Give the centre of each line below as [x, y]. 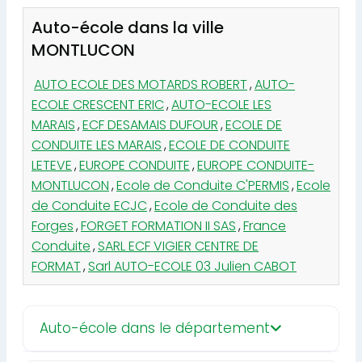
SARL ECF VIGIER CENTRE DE [178, 246]
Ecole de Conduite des [226, 205]
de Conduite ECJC [89, 205]
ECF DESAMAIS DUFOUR [150, 124]
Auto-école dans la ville [128, 27]
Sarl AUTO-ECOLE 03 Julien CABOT [192, 266]
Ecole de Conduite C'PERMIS [203, 185]
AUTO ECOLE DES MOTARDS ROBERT [141, 84]
